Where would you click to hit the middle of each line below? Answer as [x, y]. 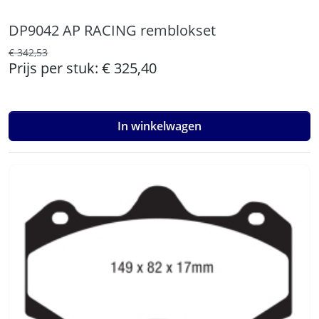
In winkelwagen [159, 126]
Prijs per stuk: [55, 68]
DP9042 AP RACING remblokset [112, 30]
